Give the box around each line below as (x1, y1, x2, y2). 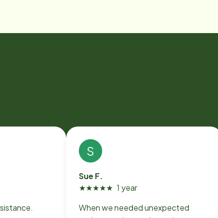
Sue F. (79, 171, 103, 181)
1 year (117, 182, 137, 193)
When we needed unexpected (79, 202, 189, 213)
